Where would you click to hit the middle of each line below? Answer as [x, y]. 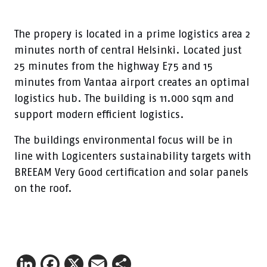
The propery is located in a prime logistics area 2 [132, 34]
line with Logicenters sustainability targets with [133, 156]
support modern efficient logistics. [99, 115]
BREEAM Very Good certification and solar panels [131, 173]
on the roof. [43, 189]
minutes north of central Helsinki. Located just [128, 50]
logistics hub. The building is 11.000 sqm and [124, 99]
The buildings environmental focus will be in [123, 140]
